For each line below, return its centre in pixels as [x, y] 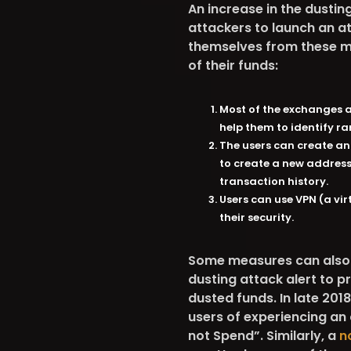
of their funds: [233, 65]
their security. [257, 217]
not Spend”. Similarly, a [263, 336]
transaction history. [273, 181]
